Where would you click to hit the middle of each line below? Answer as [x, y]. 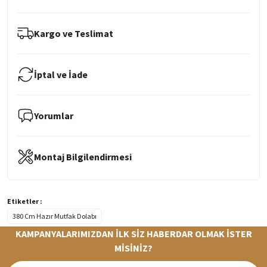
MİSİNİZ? [133, 248]
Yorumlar [54, 115]
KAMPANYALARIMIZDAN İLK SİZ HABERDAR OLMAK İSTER [133, 233]
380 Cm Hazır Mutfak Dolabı [55, 216]
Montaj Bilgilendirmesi [83, 156]
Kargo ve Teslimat [74, 33]
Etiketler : [25, 201]
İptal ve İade [61, 74]
